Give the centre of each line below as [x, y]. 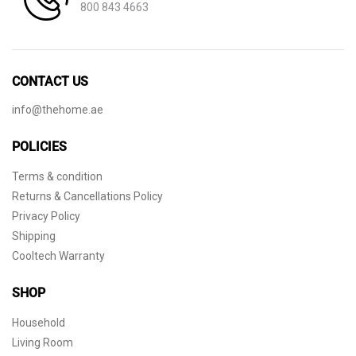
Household [39, 322]
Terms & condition [57, 176]
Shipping [34, 236]
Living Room [43, 342]
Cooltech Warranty [58, 255]
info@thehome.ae [58, 109]
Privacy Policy [46, 216]
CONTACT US [50, 81]
